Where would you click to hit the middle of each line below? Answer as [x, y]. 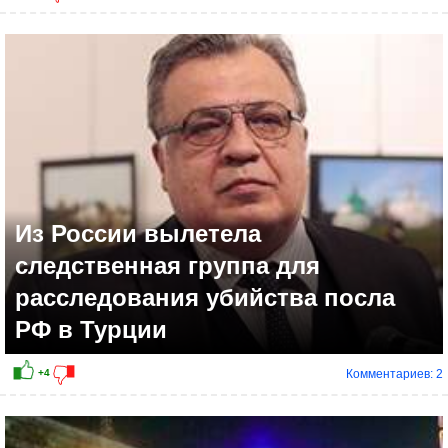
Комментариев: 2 [394, 374]
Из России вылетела [138, 234]
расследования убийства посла [205, 298]
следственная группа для [167, 266]
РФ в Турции [91, 330]
